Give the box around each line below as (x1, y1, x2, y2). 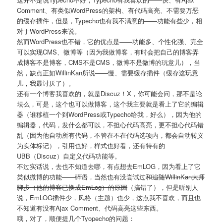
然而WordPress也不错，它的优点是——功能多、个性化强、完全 (17, 37, 204, 47)
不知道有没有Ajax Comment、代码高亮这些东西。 (17, 203, 163, 213)
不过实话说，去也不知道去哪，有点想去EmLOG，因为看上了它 (17, 162, 201, 171)
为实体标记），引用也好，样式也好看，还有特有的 (17, 141, 166, 151)
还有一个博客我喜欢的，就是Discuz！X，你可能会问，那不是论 (17, 89, 203, 99)
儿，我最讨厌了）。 (17, 78, 75, 88)
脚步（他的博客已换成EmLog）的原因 (17, 182, 128, 192)
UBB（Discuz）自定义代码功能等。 (17, 151, 121, 161)
